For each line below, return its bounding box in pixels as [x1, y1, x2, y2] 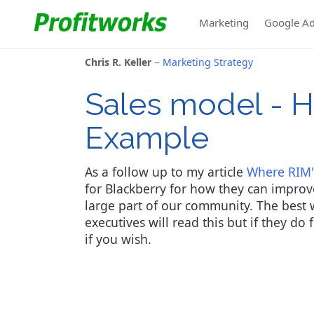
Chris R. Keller [85, 55, 151, 69]
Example [85, 120, 209, 156]
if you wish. [85, 231, 151, 247]
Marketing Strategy [163, 55, 253, 69]
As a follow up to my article [85, 163, 247, 180]
